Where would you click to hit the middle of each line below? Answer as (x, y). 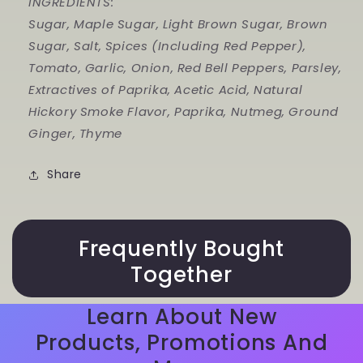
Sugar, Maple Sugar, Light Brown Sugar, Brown (178, 24)
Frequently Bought (181, 249)
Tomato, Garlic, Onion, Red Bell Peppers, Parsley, (185, 68)
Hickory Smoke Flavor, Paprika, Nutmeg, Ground (184, 112)
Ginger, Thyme (75, 134)
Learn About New (181, 317)
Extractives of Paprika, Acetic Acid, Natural (166, 90)
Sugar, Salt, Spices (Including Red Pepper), (167, 46)
